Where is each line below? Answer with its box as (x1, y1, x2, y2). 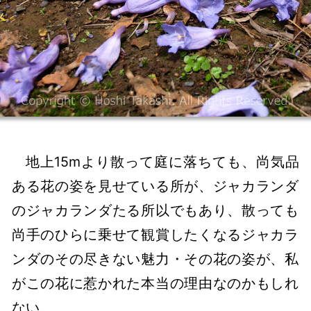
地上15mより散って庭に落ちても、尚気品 (25, 153, 299, 171)
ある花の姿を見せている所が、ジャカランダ (12, 178, 299, 195)
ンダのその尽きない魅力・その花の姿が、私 (12, 251, 299, 268)
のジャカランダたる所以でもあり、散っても (12, 202, 299, 219)
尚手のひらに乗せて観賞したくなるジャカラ (12, 226, 299, 244)
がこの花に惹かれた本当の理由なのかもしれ (12, 275, 299, 292)
